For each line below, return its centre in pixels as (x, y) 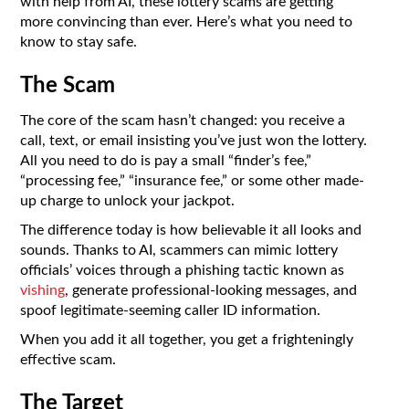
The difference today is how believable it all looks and (191, 231)
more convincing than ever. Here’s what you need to (187, 22)
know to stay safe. (79, 42)
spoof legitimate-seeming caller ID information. (171, 311)
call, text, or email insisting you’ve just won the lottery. (194, 141)
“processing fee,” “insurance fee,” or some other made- (193, 181)
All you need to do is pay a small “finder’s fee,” (166, 161)
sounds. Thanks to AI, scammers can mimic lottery (179, 251)
